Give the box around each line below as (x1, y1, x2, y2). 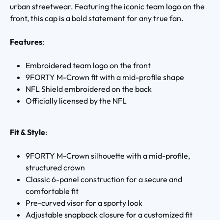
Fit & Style (10, 127, 45, 137)
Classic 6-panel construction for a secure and (26, 174, 182, 184)
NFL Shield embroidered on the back (26, 83, 152, 94)
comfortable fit (26, 186, 79, 196)
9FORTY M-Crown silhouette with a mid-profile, (26, 150, 190, 161)
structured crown (26, 162, 85, 172)
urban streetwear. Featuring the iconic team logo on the (10, 1, 205, 11)
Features (10, 36, 42, 47)
